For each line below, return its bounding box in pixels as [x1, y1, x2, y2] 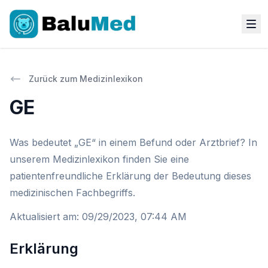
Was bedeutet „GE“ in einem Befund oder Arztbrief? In [10, 136, 257, 148]
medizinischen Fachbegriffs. [10, 187, 135, 199]
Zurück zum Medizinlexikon [29, 74, 143, 84]
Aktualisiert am [10, 211, 77, 223]
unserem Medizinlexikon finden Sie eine [10, 153, 189, 165]
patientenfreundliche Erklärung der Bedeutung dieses [10, 170, 251, 182]
